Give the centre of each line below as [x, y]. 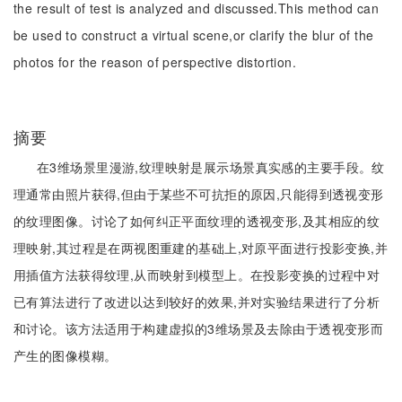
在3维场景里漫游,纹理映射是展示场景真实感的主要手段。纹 [211, 167]
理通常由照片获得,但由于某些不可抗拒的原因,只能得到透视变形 [199, 194]
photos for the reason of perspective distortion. [155, 62]
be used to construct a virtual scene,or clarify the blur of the [194, 35]
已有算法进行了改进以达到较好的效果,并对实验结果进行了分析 [197, 301]
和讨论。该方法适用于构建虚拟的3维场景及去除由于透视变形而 [199, 328]
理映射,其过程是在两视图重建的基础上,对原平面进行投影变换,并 [201, 248]
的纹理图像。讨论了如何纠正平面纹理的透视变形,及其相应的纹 [197, 221]
